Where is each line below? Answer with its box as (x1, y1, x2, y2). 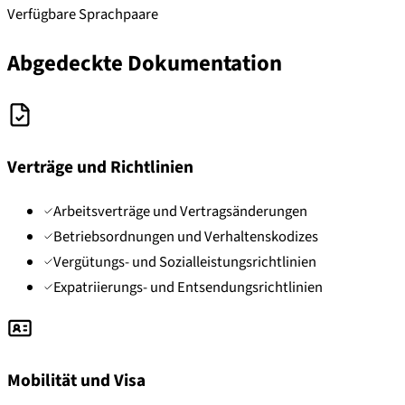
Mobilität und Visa (7, 368, 146, 394)
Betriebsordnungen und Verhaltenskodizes (53, 226, 318, 249)
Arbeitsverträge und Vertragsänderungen (53, 201, 307, 223)
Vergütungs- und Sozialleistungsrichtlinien (53, 251, 316, 274)
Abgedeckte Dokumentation (7, 48, 282, 80)
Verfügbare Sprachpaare (7, 3, 158, 25)
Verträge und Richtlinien (7, 154, 193, 180)
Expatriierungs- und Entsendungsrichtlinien (53, 277, 323, 299)
